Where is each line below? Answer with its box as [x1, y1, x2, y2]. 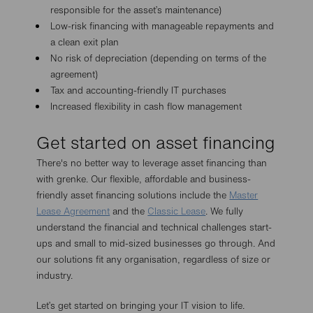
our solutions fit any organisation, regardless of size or [36, 253, 271, 266]
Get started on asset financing [36, 130, 275, 155]
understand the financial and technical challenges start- [36, 221, 272, 234]
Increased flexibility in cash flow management [50, 100, 242, 113]
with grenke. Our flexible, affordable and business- [36, 173, 252, 186]
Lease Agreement [36, 205, 110, 218]
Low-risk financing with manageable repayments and [50, 20, 275, 33]
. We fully [205, 205, 244, 218]
